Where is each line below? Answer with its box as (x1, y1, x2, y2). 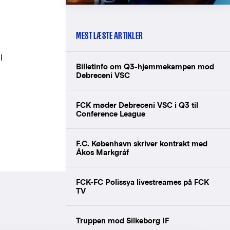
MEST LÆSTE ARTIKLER (76, 30, 143, 41)
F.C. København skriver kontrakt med (76, 139, 207, 148)
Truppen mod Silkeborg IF (76, 216, 169, 225)
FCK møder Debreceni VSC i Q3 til (76, 100, 198, 109)
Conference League (76, 109, 145, 118)
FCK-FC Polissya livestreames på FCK (76, 177, 209, 186)
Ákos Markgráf (76, 147, 129, 157)
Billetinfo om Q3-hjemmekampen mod (76, 62, 214, 71)
